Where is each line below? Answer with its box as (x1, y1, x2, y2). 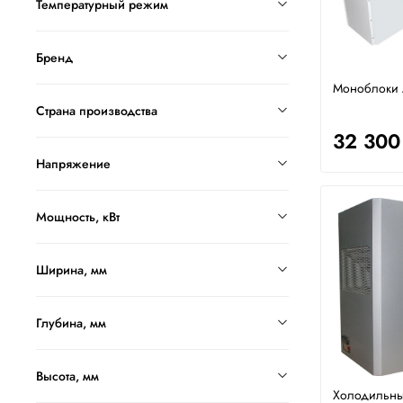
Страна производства (36, 102, 157, 121)
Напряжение (36, 155, 111, 174)
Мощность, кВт (36, 208, 120, 227)
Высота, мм (36, 367, 99, 386)
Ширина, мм (36, 261, 107, 280)
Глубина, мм (36, 314, 106, 333)
